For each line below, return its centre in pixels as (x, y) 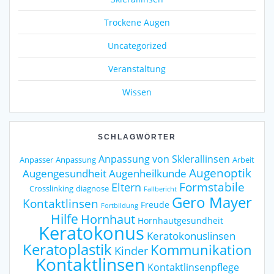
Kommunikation (201, 250)
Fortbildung (119, 205)
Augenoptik (220, 172)
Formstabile (212, 187)
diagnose (92, 188)
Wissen (137, 92)
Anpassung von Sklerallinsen (164, 159)
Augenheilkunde (148, 173)
